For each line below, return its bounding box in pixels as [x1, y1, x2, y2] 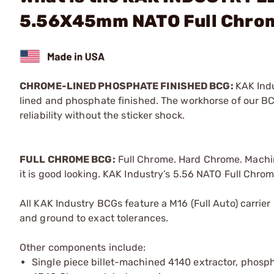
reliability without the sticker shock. [20, 109, 185, 121]
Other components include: [20, 241, 146, 253]
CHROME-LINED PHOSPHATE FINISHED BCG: [20, 80, 235, 92]
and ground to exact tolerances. [20, 212, 169, 224]
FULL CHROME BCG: [20, 153, 116, 165]
